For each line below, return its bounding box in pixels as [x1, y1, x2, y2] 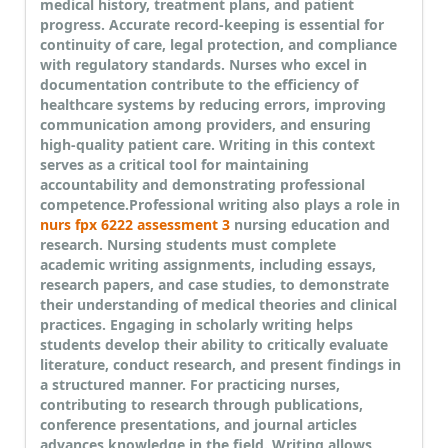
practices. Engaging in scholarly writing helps [40, 315, 353, 335]
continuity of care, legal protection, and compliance [40, 35, 397, 55]
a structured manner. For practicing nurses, [40, 375, 340, 395]
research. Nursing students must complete [40, 235, 336, 255]
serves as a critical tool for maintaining [40, 155, 309, 175]
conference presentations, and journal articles [40, 415, 357, 435]
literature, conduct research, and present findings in [40, 355, 401, 375]
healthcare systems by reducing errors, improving [40, 95, 386, 115]
